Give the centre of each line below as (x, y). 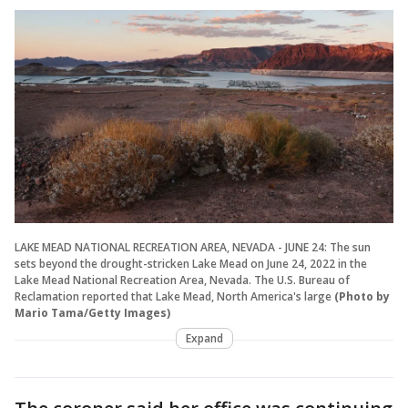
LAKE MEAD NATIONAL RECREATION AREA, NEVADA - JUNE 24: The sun (193, 247)
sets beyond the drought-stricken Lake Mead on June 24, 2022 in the (191, 263)
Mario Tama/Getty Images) (92, 312)
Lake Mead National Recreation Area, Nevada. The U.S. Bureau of (182, 280)
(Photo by (362, 296)
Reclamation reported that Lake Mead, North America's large (173, 296)
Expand (204, 338)
